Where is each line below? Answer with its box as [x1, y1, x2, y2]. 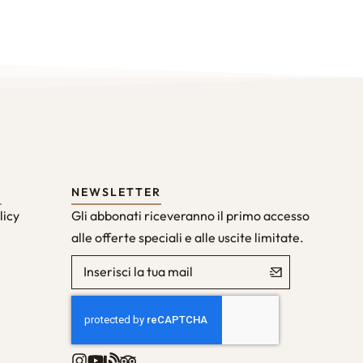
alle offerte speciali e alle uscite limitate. [71, 228, 304, 246]
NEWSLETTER [71, 184, 161, 199]
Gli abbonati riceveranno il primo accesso [71, 207, 310, 224]
